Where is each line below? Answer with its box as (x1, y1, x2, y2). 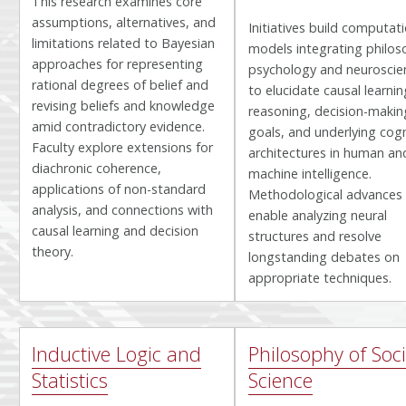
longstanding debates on (247, 248, 400, 266)
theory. (32, 243, 74, 261)
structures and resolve (247, 227, 382, 246)
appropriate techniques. (247, 269, 391, 287)
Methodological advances (247, 186, 402, 204)
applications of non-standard (32, 180, 207, 198)
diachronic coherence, (32, 159, 162, 178)
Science (247, 366, 313, 393)
